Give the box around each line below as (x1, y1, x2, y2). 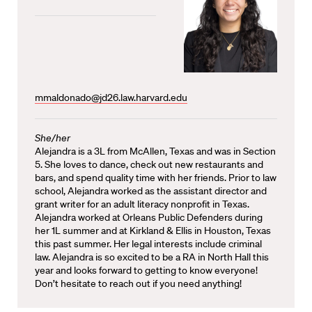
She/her (35, 131, 70, 144)
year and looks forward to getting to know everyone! (35, 263, 258, 276)
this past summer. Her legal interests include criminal (35, 237, 262, 250)
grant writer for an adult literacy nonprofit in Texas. (35, 197, 251, 210)
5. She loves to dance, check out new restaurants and (35, 157, 263, 171)
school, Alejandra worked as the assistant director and (35, 184, 267, 197)
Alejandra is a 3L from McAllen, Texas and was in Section (35, 144, 276, 157)
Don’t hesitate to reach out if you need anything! (35, 276, 242, 290)
